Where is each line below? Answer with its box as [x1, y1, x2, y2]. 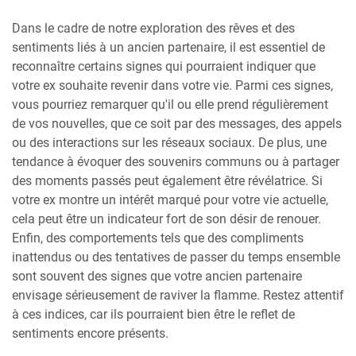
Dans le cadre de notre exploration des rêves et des [12, 20, 295, 36]
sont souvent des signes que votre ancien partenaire [12, 268, 302, 284]
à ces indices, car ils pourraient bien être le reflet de [12, 306, 295, 322]
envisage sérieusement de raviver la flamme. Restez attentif [12, 287, 344, 303]
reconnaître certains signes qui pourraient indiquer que [12, 58, 315, 74]
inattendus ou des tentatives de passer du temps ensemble [12, 249, 340, 265]
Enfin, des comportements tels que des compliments [12, 230, 304, 246]
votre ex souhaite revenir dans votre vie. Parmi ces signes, [12, 77, 333, 93]
